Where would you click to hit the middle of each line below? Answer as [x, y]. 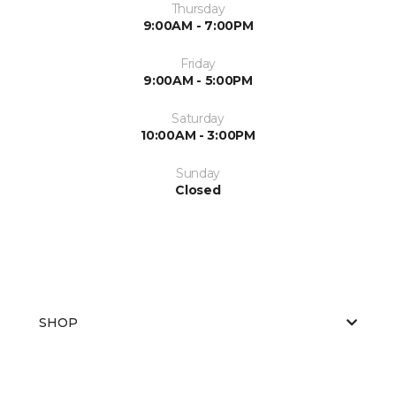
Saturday [198, 118]
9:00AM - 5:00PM [198, 80]
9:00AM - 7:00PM [198, 25]
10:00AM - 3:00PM [198, 135]
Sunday [198, 173]
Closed [198, 190]
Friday [198, 63]
